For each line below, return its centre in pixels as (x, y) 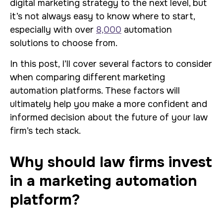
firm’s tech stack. (45, 131)
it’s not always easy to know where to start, (102, 16)
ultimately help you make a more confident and (109, 104)
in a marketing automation (104, 181)
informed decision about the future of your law (109, 117)
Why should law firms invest (111, 162)
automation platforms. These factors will (95, 91)
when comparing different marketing (87, 77)
